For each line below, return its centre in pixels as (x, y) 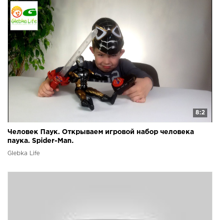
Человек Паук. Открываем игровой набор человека (101, 132)
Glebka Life (24, 154)
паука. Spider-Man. (41, 141)
